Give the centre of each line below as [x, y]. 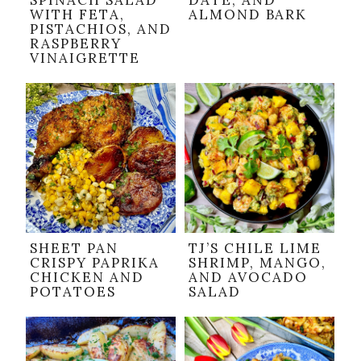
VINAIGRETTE [85, 58]
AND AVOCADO [248, 278]
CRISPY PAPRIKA [95, 263]
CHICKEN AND [87, 278]
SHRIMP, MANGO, [257, 263]
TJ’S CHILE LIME [255, 249]
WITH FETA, [77, 15]
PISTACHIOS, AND [101, 29]
